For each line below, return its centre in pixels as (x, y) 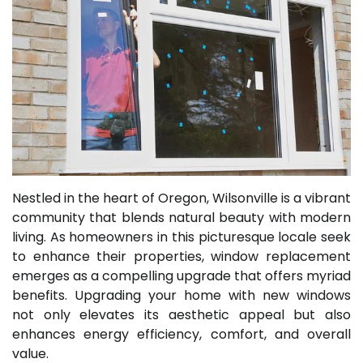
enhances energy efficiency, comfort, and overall (181, 334)
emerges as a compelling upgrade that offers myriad (181, 275)
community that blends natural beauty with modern (181, 217)
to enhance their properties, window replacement (181, 256)
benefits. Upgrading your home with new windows (181, 295)
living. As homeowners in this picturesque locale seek (181, 237)
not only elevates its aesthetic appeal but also (181, 314)
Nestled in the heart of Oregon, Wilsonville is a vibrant (181, 198)
